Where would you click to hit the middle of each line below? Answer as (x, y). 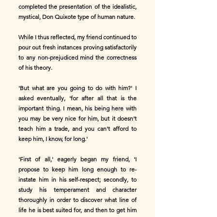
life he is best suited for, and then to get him (77, 210)
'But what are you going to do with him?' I (77, 88)
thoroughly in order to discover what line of (77, 200)
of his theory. (35, 68)
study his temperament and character (77, 190)
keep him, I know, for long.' (53, 139)
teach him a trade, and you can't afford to (77, 129)
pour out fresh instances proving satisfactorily (77, 47)
